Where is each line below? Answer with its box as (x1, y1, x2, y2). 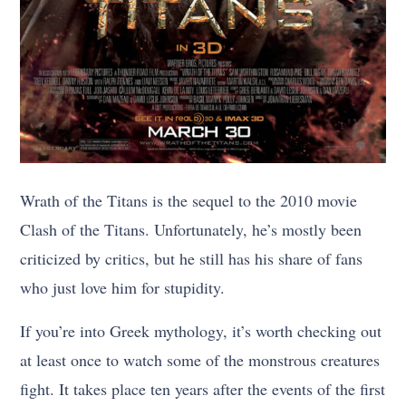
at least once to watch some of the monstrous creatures (20, 349, 381, 372)
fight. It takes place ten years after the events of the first (20, 378, 386, 401)
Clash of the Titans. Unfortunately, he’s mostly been (20, 218, 362, 241)
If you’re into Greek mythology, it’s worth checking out (20, 320, 382, 343)
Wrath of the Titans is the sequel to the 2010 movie (20, 189, 358, 212)
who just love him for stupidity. (20, 276, 226, 299)
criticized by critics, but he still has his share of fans (20, 247, 363, 270)
